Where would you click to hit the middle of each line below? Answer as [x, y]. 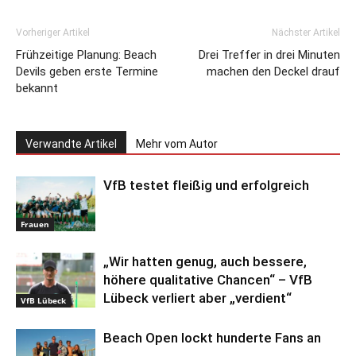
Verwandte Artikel [71, 144]
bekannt [37, 89]
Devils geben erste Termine [87, 72]
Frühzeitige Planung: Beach [86, 55]
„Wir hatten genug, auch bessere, [205, 262]
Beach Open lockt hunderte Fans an [212, 338]
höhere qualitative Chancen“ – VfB [208, 280]
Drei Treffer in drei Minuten [269, 55]
